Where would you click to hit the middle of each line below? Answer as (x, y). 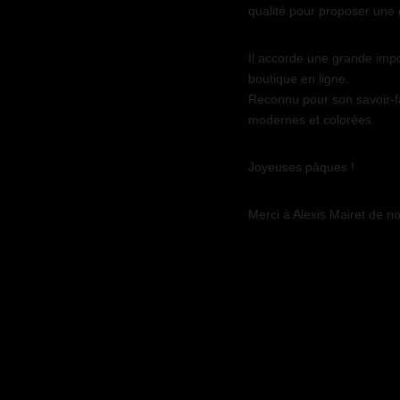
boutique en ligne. (298, 79)
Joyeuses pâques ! (301, 167)
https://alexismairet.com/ (317, 262)
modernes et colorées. (311, 120)
